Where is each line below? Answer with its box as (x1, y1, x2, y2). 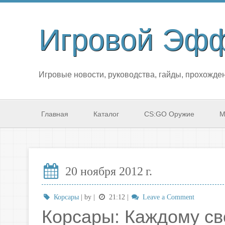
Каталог (93, 110, 119, 118)
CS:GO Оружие (144, 110, 194, 118)
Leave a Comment (140, 193, 194, 201)
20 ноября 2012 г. (62, 164, 153, 178)
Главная (41, 110, 68, 118)
